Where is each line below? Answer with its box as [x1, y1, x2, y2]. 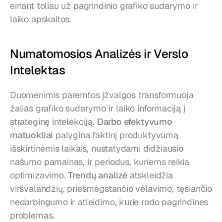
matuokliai [10, 129, 54, 141]
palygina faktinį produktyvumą [53, 129, 178, 141]
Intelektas [10, 62, 65, 78]
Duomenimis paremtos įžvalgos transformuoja [10, 89, 194, 101]
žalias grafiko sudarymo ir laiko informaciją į [10, 103, 185, 114]
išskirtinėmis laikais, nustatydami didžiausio [10, 143, 183, 155]
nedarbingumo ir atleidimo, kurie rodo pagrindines [10, 196, 209, 208]
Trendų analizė [68, 169, 127, 181]
